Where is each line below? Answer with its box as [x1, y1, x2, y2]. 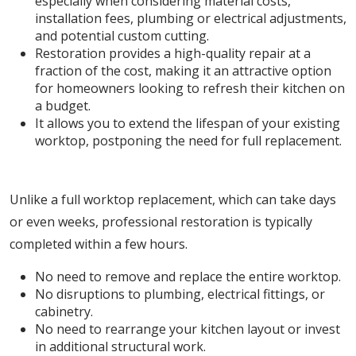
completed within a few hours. [10, 235, 188, 253]
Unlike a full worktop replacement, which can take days [10, 191, 336, 208]
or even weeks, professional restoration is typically [10, 213, 312, 230]
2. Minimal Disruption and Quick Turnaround [17, 163, 339, 181]
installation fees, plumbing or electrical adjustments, [35, 10, 346, 27]
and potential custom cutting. [35, 27, 209, 44]
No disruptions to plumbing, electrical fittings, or [35, 285, 325, 303]
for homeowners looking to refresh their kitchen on [35, 79, 345, 97]
